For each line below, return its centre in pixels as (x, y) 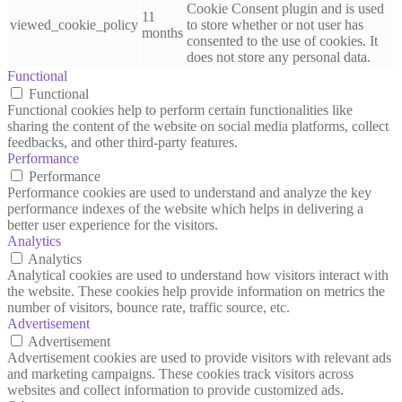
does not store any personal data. (279, 57)
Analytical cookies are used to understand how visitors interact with (198, 275)
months (162, 32)
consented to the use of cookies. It (282, 40)
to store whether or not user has (275, 24)
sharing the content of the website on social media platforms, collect (198, 126)
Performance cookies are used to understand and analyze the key (189, 192)
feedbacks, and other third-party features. (122, 142)
